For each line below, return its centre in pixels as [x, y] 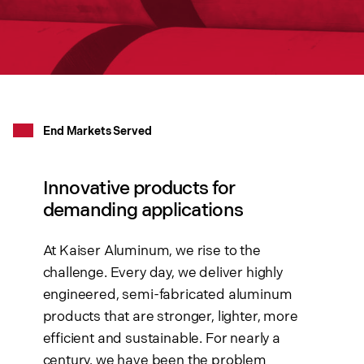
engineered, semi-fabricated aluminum [167, 295]
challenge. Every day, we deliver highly [162, 273]
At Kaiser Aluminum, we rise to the [152, 251]
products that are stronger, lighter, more [170, 317]
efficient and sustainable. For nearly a [161, 339]
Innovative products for [139, 189]
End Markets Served [96, 132]
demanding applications [143, 211]
